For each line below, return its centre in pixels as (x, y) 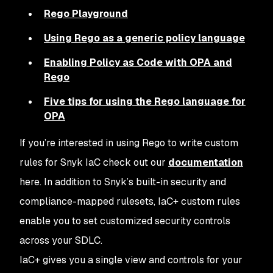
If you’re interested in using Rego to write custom (129, 143)
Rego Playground (86, 13)
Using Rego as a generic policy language (144, 38)
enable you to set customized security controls (125, 221)
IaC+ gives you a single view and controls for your (131, 260)
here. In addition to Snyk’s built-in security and (123, 182)
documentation (206, 162)
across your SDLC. (61, 240)
